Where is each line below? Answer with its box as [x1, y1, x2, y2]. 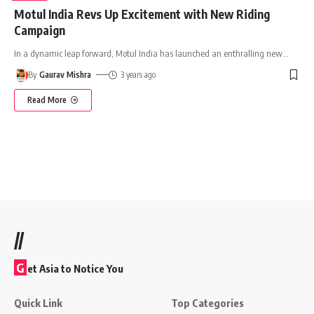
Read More [27, 94, 67, 105]
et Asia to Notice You [27, 261, 123, 275]
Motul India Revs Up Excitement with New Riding [14, 6, 270, 22]
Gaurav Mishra [39, 69, 92, 80]
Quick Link [14, 296, 62, 309]
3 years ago [120, 69, 156, 80]
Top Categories [171, 296, 244, 309]
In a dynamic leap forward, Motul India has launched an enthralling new [14, 47, 282, 59]
